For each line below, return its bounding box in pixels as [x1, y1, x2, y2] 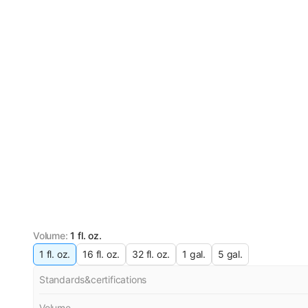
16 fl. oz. [82, 248, 120, 260]
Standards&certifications [39, 274, 147, 285]
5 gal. [218, 248, 243, 260]
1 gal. [182, 248, 206, 260]
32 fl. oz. [132, 248, 170, 260]
